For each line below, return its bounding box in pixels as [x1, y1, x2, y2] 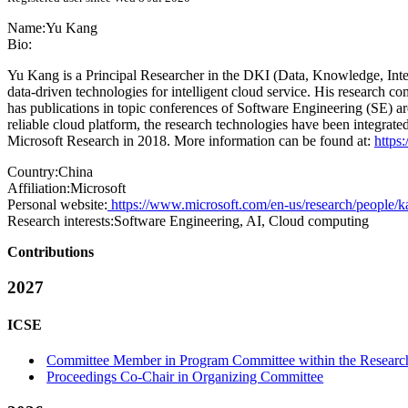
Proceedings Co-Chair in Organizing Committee [46, 369, 324, 385]
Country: [7, 164, 58, 179]
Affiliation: [7, 180, 70, 196]
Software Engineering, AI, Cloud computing [114, 213, 369, 229]
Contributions [7, 244, 94, 260]
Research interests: [7, 213, 114, 229]
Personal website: [7, 197, 107, 212]
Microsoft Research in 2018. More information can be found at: [7, 133, 374, 148]
